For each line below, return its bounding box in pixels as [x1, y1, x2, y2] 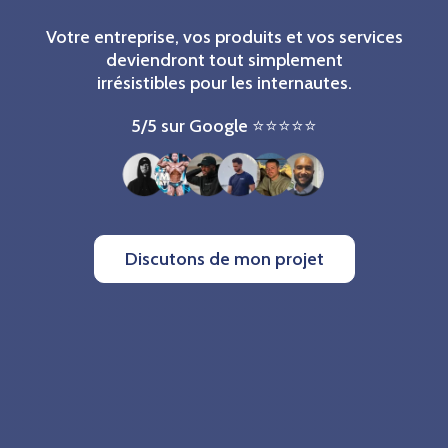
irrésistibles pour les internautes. [96, 72, 352, 95]
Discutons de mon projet [124, 247, 324, 270]
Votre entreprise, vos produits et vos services [45, 26, 403, 49]
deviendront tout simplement [105, 49, 343, 72]
